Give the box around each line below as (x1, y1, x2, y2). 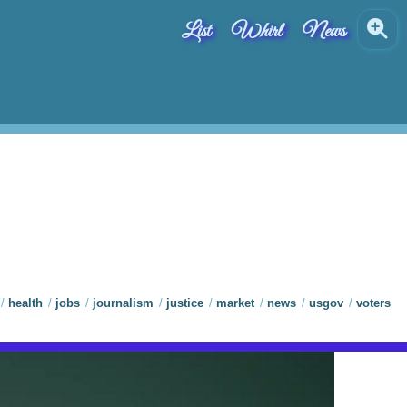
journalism (93, 296, 154, 311)
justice (166, 296, 203, 311)
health (8, 296, 43, 311)
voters (356, 296, 391, 311)
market (216, 296, 254, 311)
